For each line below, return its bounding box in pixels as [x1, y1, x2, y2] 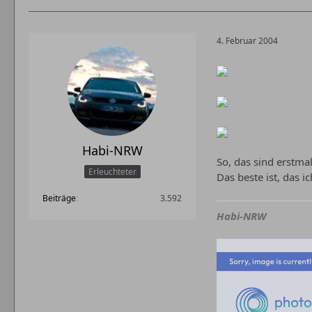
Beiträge [42, 192, 76, 204]
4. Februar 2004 [217, 34, 278, 47]
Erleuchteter [88, 165, 136, 178]
